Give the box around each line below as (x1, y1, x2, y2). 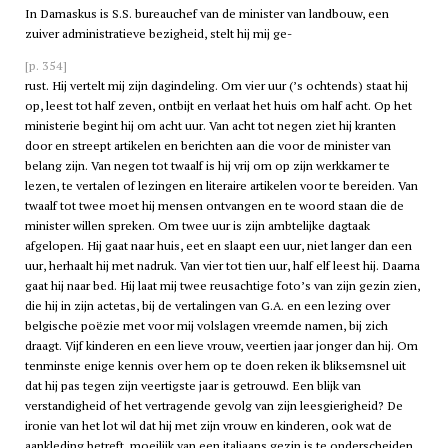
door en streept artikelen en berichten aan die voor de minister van (24, 136, 391, 154)
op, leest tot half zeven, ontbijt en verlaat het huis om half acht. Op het (24, 96, 412, 114)
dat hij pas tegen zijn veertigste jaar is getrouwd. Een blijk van (24, 376, 361, 394)
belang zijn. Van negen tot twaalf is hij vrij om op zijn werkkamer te (24, 156, 390, 174)
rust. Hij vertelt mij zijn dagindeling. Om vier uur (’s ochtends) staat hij (24, 76, 408, 94)
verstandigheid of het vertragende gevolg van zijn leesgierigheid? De (24, 396, 403, 414)
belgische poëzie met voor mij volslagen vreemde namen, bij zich (24, 316, 388, 334)
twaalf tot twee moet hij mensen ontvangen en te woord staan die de (24, 196, 404, 214)
